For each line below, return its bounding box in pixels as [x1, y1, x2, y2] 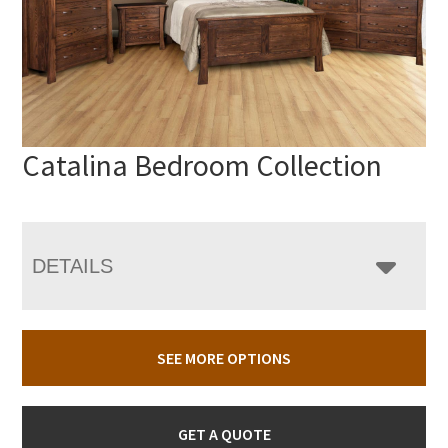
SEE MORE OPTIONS [157, 347, 291, 368]
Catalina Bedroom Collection [22, 145, 383, 184]
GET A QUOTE [177, 423, 271, 444]
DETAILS [32, 254, 114, 277]
